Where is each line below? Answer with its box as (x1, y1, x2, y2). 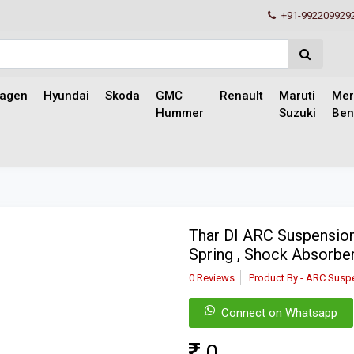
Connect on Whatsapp (221, 306, 337, 320)
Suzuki (279, 106, 316, 120)
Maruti (279, 88, 315, 103)
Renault (220, 88, 263, 103)
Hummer (156, 106, 204, 120)
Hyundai (43, 88, 89, 103)
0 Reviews (189, 272, 235, 284)
